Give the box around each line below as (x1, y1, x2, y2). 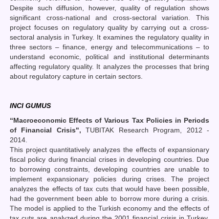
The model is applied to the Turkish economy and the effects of (10, 204, 209, 212)
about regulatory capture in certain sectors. (10, 72, 145, 80)
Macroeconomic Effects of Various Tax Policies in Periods (13, 116, 209, 124)
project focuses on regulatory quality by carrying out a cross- (10, 23, 209, 31)
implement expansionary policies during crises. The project (10, 175, 209, 183)
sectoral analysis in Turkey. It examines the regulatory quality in (10, 33, 209, 41)
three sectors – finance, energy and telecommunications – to (10, 43, 209, 51)
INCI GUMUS (10, 101, 51, 109)
